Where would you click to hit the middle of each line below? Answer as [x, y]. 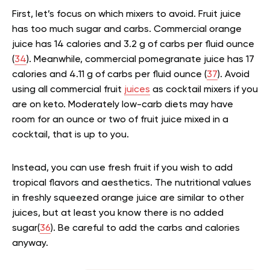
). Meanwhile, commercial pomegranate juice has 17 [140, 60]
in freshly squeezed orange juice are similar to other [128, 199]
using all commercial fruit [68, 90]
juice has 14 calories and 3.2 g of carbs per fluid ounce [133, 45]
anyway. [31, 244]
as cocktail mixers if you [204, 90]
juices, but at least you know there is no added [118, 214]
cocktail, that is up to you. [72, 135]
